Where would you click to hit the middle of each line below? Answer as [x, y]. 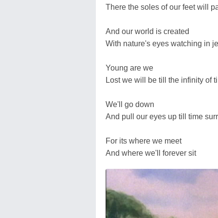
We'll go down [130, 104]
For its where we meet [144, 141]
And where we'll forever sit [151, 153]
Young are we [129, 68]
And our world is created [147, 31]
